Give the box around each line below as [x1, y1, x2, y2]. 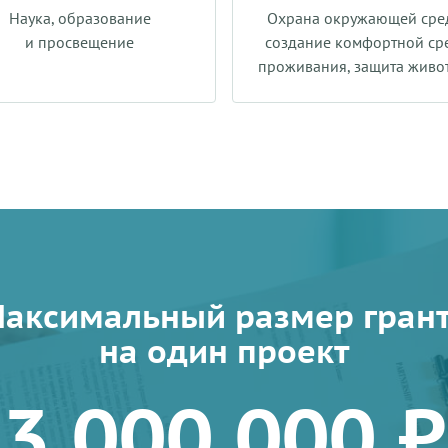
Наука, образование [8, 8, 151, 28]
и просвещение [25, 32, 135, 52]
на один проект [98, 330, 350, 372]
